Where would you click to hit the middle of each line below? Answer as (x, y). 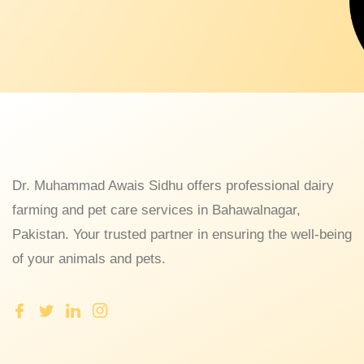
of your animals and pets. (89, 259)
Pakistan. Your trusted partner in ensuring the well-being (182, 235)
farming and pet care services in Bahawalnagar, (156, 210)
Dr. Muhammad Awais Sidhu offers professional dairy (173, 186)
